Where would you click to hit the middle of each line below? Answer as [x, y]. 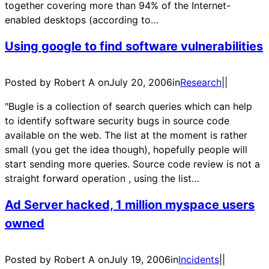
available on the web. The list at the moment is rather [126, 135]
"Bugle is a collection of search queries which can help [128, 107]
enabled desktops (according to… [82, 20]
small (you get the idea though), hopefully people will [126, 150]
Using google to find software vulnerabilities [134, 46]
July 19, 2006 [140, 260]
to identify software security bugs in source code [117, 121]
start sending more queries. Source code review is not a [132, 164]
